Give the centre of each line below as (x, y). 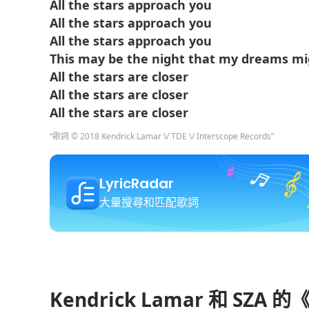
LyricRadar (137, 183)
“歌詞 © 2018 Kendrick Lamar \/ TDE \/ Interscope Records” (162, 136)
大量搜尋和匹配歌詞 (149, 202)
